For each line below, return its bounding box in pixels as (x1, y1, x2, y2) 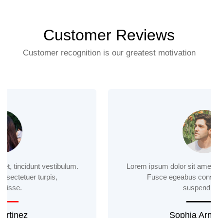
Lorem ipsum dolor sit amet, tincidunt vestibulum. (31, 162, 187, 170)
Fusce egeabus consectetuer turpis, (52, 172, 166, 181)
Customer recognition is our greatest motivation (22, 48, 196, 57)
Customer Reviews (43, 26, 175, 44)
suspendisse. (88, 183, 130, 192)
